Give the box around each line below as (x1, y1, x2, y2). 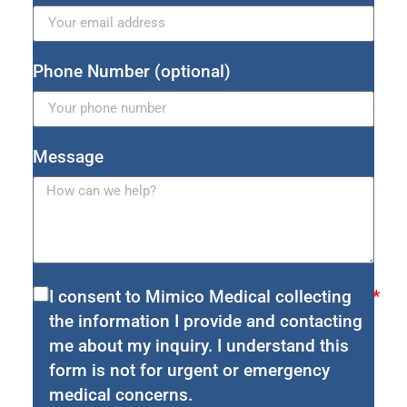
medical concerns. (48, 383, 193, 405)
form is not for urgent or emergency (48, 359, 330, 381)
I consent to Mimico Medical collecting (48, 285, 352, 307)
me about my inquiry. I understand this (48, 334, 349, 356)
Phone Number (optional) (33, 60, 231, 82)
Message (33, 145, 104, 167)
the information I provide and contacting (48, 310, 362, 332)
